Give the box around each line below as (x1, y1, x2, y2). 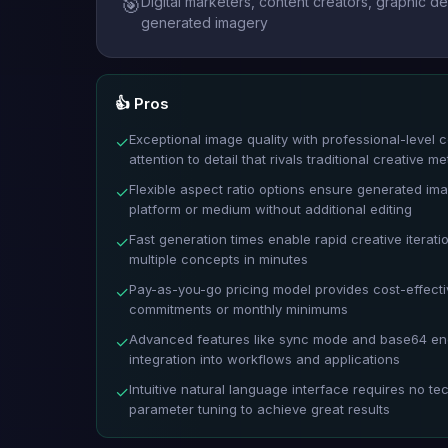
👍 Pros (115, 94, 169, 113)
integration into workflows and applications (129, 351, 400, 367)
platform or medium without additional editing (129, 201, 412, 217)
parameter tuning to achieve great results (129, 401, 390, 417)
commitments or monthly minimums (129, 301, 348, 317)
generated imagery (141, 14, 268, 31)
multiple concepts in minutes (129, 251, 308, 267)
